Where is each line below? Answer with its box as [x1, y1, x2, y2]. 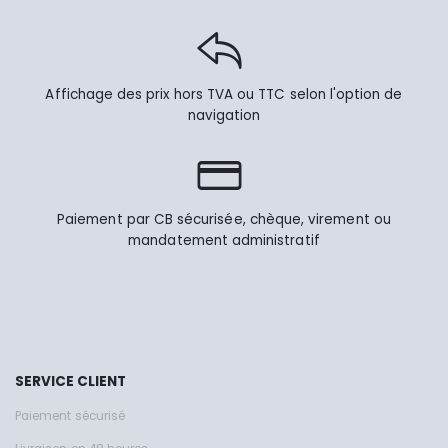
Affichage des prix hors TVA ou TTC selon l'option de [45, 85, 403, 105]
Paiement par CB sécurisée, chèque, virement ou [57, 210, 391, 230]
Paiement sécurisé [15, 408, 125, 425]
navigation [187, 106, 261, 126]
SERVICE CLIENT [15, 371, 126, 391]
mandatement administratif [128, 231, 320, 251]
